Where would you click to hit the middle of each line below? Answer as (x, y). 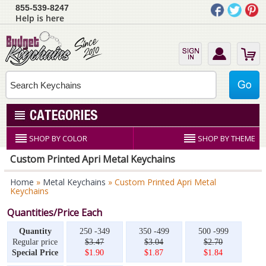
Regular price (35, 242)
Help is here (40, 18)
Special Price (35, 253)
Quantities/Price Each (54, 213)
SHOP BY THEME (226, 138)
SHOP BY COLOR (58, 138)
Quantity (35, 231)
